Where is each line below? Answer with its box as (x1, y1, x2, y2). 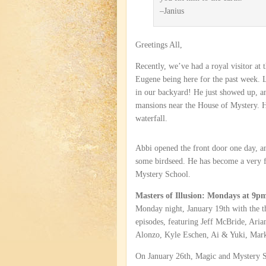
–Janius (160, 7, 184, 15)
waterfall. (135, 114, 167, 123)
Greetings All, (135, 40, 182, 49)
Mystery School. (135, 170, 191, 179)
